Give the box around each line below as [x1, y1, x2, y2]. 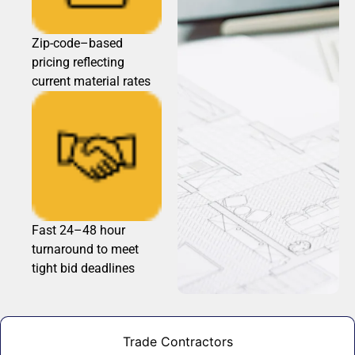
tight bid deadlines [32, 261, 135, 277]
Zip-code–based [32, 36, 123, 52]
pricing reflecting [32, 55, 124, 71]
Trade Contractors [122, 334, 233, 350]
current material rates [32, 74, 151, 90]
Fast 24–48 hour [32, 223, 125, 239]
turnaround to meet [32, 242, 139, 258]
